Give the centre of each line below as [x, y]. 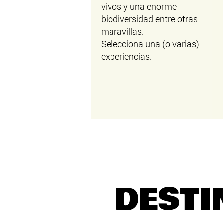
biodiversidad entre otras [149, 19]
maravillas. [122, 31]
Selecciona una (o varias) [150, 44]
